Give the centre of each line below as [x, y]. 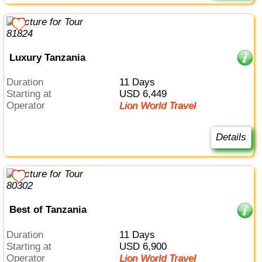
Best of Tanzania [48, 210]
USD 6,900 [146, 246]
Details [231, 137]
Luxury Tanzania [47, 57]
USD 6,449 [146, 94]
